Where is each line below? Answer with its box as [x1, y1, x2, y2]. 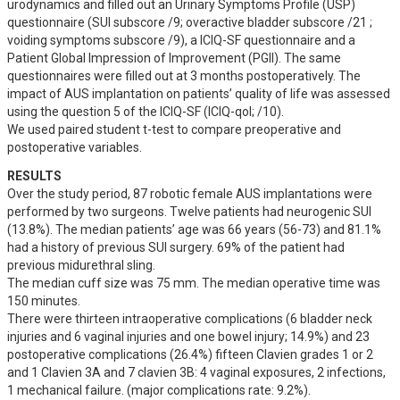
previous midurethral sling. [7, 258, 158, 272]
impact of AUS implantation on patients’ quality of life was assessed [7, 87, 390, 101]
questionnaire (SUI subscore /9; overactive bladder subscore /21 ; [7, 15, 372, 29]
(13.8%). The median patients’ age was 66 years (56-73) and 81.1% [7, 222, 381, 237]
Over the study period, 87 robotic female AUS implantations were [7, 187, 372, 201]
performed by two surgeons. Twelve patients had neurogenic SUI [7, 204, 371, 219]
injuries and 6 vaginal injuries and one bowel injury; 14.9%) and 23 [7, 329, 370, 344]
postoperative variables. [7, 140, 142, 154]
